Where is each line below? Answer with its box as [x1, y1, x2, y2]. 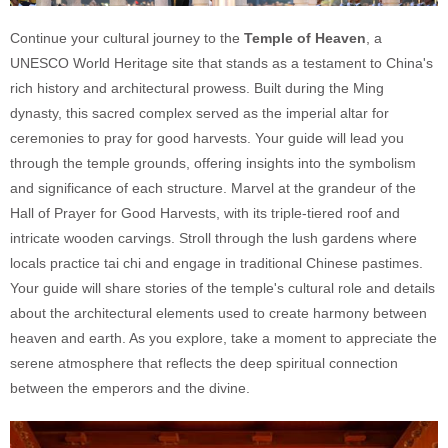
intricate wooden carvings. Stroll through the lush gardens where [10, 229, 417, 246]
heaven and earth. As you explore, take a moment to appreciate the [10, 329, 437, 346]
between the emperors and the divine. [10, 379, 250, 396]
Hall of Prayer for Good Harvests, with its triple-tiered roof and [10, 204, 400, 221]
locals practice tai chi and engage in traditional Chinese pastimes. [10, 254, 423, 271]
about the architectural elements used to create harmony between [10, 304, 427, 321]
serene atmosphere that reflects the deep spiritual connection [10, 354, 398, 371]
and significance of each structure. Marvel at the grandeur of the [10, 179, 416, 196]
